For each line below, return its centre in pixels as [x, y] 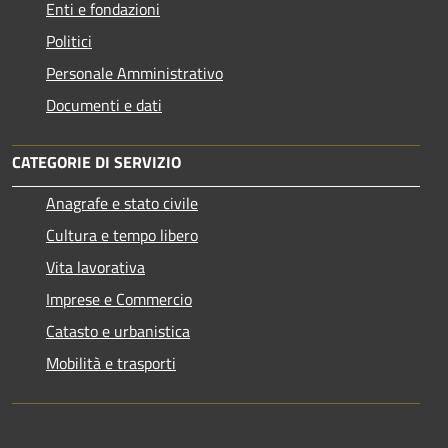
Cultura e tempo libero [122, 235]
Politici [69, 41]
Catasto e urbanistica [118, 331]
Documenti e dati [104, 105]
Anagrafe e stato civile [122, 203]
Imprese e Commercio [119, 299]
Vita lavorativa [95, 267]
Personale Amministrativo [134, 73]
